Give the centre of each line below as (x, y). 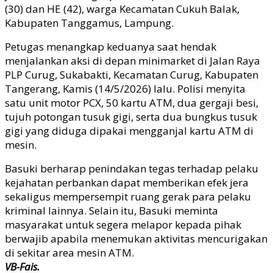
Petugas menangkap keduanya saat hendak (111, 46)
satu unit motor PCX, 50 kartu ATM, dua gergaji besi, (132, 102)
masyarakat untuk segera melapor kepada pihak (123, 224)
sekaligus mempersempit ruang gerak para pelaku (128, 196)
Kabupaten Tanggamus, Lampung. (89, 23)
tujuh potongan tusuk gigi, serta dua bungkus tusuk (131, 116)
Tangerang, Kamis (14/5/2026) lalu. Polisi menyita (125, 88)
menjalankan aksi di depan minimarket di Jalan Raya (133, 60)
